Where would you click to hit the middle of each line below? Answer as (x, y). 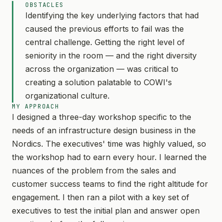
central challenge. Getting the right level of (105, 42)
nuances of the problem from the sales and (94, 170)
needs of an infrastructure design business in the (104, 130)
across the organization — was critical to (102, 69)
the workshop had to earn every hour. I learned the (109, 157)
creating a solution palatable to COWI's (99, 82)
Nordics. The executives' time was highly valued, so (109, 144)
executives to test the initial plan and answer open (106, 211)
